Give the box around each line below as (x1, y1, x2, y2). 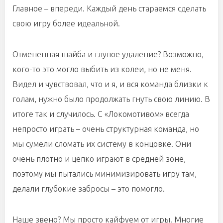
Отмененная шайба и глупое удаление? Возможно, (12, 50, 204, 59)
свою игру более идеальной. (12, 19, 122, 28)
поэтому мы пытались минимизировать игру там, (12, 169, 197, 178)
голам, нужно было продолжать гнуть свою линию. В (12, 95, 210, 104)
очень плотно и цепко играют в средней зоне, (12, 154, 186, 163)
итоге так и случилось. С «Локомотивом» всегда (12, 110, 189, 118)
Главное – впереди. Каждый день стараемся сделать (12, 4, 206, 13)
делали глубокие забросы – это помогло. (12, 184, 167, 193)
